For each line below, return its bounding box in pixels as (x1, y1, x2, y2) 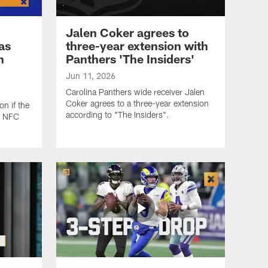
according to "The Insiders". (66, 109, 169, 120)
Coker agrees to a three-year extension (66, 98, 209, 108)
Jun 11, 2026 (66, 70, 115, 81)
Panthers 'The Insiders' (66, 51, 194, 66)
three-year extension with (66, 38, 208, 53)
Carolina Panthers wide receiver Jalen (66, 86, 205, 97)
